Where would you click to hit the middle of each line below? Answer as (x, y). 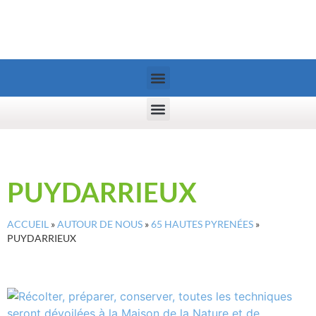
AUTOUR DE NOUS (100, 224)
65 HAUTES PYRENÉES (202, 224)
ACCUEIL (28, 224)
